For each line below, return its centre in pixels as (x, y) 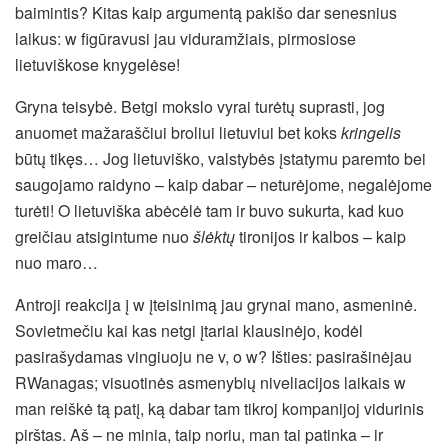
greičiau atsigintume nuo (104, 236)
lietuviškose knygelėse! (97, 64)
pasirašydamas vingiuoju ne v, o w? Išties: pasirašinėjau (213, 356)
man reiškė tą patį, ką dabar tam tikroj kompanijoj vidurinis (219, 408)
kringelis (371, 132)
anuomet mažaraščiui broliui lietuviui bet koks (178, 132)
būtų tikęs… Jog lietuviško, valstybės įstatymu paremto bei (220, 158)
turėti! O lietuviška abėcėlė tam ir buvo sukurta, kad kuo (209, 210)
